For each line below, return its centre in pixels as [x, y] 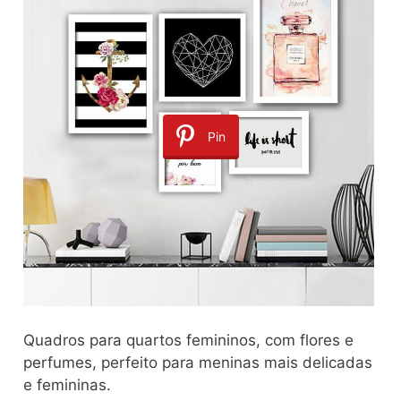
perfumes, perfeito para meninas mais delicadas [198, 362]
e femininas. [67, 384]
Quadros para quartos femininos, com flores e [188, 340]
